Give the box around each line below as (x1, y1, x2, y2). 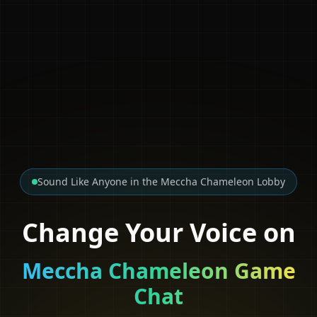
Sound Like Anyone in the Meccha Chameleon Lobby (38, 174, 285, 188)
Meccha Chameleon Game (21, 255, 296, 285)
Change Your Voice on (21, 214, 296, 250)
